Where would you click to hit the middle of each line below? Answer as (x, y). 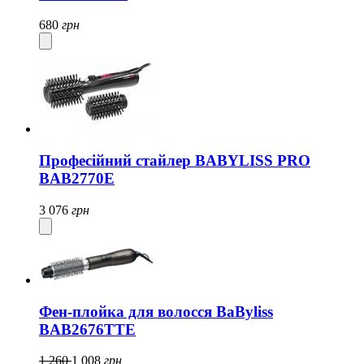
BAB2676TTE (87, 329)
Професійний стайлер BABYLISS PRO (175, 161)
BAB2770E (77, 179)
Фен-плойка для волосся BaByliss (156, 311)
